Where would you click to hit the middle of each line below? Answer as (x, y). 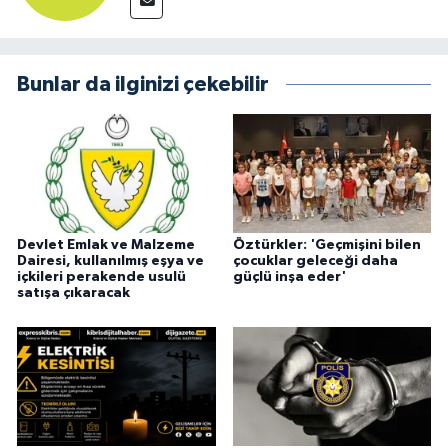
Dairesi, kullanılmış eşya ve (110, 261)
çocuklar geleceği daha (315, 261)
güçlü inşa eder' (289, 277)
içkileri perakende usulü (101, 277)
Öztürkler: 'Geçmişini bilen (326, 245)
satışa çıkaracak (73, 293)
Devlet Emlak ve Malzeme (106, 245)
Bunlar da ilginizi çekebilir (143, 85)
